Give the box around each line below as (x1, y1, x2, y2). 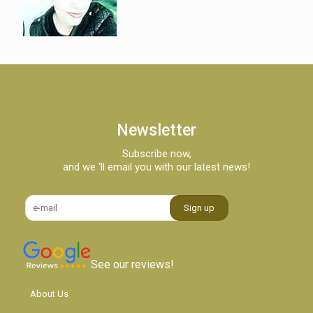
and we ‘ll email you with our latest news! (63, 161, 250, 173)
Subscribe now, (122, 147, 191, 160)
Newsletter (117, 121, 196, 140)
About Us (30, 289, 68, 299)
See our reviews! (91, 258, 174, 271)
